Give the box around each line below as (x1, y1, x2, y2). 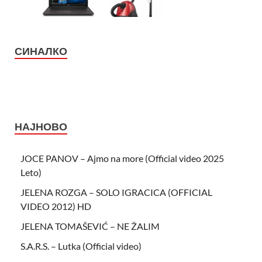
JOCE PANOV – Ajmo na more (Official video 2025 (20, 152, 224, 164)
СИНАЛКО (15, 44, 67, 57)
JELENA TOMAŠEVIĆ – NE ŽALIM (20, 220, 160, 232)
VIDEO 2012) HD (20, 200, 91, 212)
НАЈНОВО (15, 120, 67, 133)
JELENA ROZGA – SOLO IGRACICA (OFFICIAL (20, 186, 212, 198)
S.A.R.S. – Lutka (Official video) (20, 240, 142, 251)
